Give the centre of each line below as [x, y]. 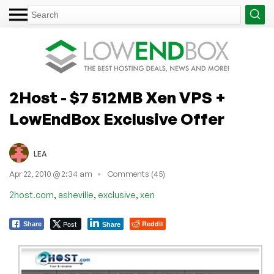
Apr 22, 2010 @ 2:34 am [51, 174]
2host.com [31, 194]
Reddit [153, 223]
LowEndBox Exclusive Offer [117, 119]
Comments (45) [136, 174]
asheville [76, 194]
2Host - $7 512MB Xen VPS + [117, 97]
